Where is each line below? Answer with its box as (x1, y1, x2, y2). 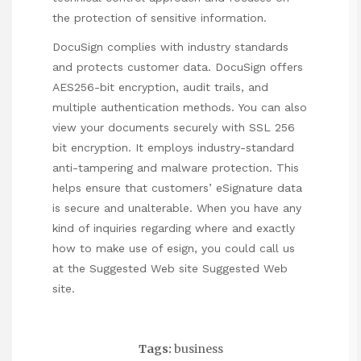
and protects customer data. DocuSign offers (52, 60, 303, 74)
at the (52, 262, 89, 276)
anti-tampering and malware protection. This (52, 161, 299, 175)
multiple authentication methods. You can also (52, 101, 307, 114)
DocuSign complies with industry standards (52, 40, 288, 54)
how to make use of (52, 242, 167, 255)
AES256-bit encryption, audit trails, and (52, 81, 268, 94)
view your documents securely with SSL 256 (52, 121, 295, 135)
